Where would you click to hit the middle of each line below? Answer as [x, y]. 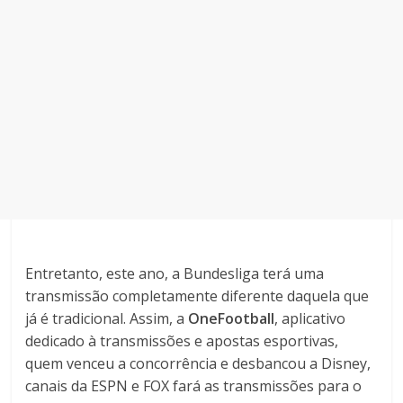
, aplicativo [310, 318]
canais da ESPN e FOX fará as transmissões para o [194, 386]
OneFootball [232, 318]
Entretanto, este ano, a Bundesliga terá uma [175, 273]
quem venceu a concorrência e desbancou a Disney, [198, 363]
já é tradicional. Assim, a [107, 318]
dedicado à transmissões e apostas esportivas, [182, 341]
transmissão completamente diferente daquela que [197, 296]
